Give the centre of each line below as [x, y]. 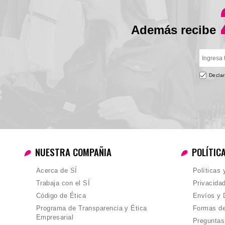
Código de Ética [61, 196]
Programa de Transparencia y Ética [92, 208]
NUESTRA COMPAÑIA [73, 152]
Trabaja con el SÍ [63, 183]
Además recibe [175, 30]
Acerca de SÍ [57, 171]
